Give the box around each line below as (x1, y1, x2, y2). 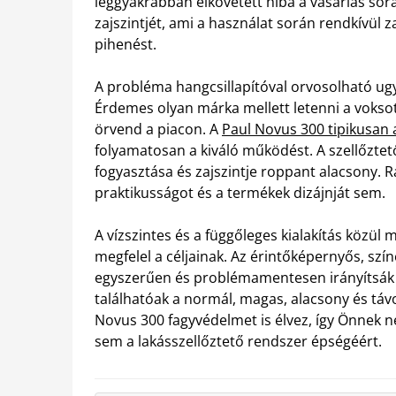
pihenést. (95, 34, 156, 54)
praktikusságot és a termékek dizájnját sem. (95, 182, 385, 202)
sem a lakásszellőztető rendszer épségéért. (95, 331, 382, 351)
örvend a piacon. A (95, 118, 222, 139)
